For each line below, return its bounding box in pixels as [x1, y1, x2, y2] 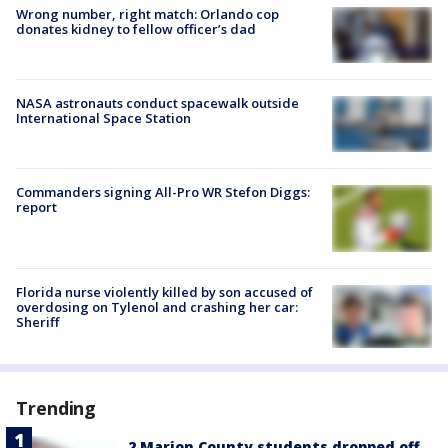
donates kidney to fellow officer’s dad [16, 20, 256, 38]
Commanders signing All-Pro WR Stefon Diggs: [16, 182, 310, 201]
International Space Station [16, 108, 191, 127]
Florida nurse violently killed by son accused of [16, 282, 313, 301]
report [16, 197, 57, 216]
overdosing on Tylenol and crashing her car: [16, 297, 298, 316]
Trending [16, 395, 97, 420]
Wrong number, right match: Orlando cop [16, 5, 279, 23]
